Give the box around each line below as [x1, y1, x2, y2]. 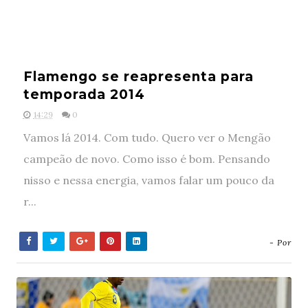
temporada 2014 [23, 87, 145, 102]
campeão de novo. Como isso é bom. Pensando [23, 152, 270, 166]
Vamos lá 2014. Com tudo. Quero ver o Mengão [23, 131, 271, 144]
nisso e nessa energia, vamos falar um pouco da [23, 173, 274, 187]
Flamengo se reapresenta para [23, 69, 254, 85]
